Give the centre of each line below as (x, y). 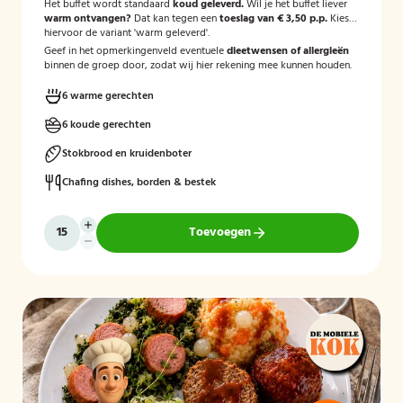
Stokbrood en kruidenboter (127, 154)
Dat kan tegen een (175, 19)
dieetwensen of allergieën (288, 51)
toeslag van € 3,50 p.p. (273, 19)
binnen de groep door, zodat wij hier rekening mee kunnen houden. (198, 66)
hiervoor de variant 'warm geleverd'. (127, 33)
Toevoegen (219, 233)
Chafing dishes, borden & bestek (139, 183)
